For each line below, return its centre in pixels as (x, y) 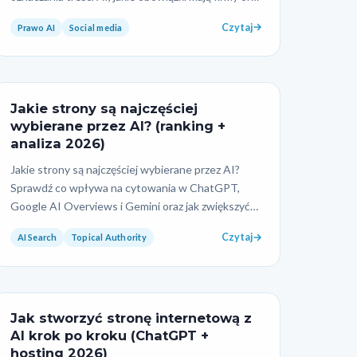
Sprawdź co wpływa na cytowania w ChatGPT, (125, 188)
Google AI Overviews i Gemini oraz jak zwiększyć (130, 206)
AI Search (37, 237)
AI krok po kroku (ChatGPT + (109, 336)
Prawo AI (36, 27)
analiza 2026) (57, 143)
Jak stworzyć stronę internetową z (131, 318)
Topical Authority (109, 237)
